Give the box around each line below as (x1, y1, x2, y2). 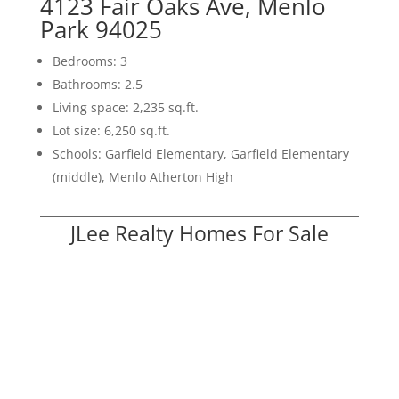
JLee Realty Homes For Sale (69, 218, 329, 248)
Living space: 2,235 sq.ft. (52, 98, 199, 116)
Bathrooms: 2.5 (52, 75, 142, 93)
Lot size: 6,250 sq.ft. (52, 121, 170, 139)
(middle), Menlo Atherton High (52, 167, 233, 185)
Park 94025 (39, 12, 162, 45)
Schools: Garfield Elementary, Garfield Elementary (52, 144, 349, 162)
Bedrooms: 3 (52, 52, 127, 69)
